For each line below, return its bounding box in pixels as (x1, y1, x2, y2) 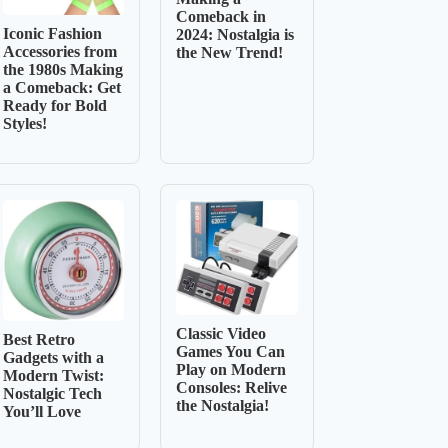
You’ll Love (3, 403, 82, 421)
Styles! (3, 115, 48, 133)
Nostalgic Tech (3, 385, 103, 403)
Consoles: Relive (176, 379, 288, 397)
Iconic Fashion (3, 25, 103, 43)
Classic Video (176, 325, 267, 343)
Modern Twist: (3, 367, 105, 385)
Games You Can (176, 343, 286, 361)
